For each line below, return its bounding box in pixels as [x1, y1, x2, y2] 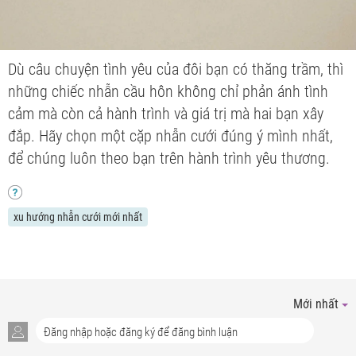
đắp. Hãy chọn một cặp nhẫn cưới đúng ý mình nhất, [8, 126, 333, 145]
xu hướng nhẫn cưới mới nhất [14, 210, 142, 223]
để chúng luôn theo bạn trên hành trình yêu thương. [8, 148, 330, 168]
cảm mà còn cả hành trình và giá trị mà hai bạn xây [8, 103, 323, 123]
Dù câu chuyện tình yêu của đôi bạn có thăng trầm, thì [8, 59, 343, 79]
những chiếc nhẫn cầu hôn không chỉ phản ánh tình [8, 81, 328, 101]
